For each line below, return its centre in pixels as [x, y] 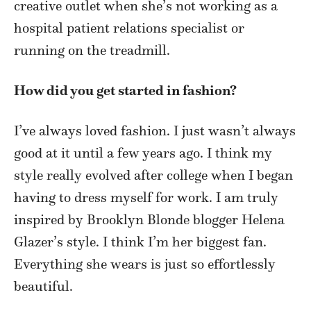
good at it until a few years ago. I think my [143, 153]
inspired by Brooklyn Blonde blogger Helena [149, 220]
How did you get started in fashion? [125, 91]
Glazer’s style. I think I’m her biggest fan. [140, 242]
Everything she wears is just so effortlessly [145, 264]
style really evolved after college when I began [153, 175]
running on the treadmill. [92, 50]
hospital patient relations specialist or [129, 28]
